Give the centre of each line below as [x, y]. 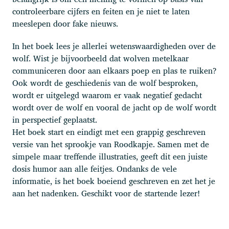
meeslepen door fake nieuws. [65, 23]
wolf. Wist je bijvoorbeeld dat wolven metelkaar [100, 58]
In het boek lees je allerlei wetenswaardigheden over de [114, 46]
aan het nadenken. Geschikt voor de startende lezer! [106, 193]
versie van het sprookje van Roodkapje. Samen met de [111, 144]
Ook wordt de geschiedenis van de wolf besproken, [105, 83]
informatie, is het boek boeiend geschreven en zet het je [114, 181]
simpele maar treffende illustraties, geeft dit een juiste [110, 156]
